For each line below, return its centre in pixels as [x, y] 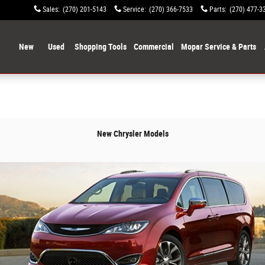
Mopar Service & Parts [218, 47]
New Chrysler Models [132, 134]
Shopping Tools [100, 47]
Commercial [153, 47]
